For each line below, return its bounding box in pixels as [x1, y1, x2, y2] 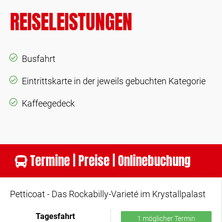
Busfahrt [22, 54, 55, 64]
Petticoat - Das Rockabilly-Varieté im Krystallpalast [10, 189, 206, 199]
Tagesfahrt [36, 212, 75, 221]
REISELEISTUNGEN [10, 7, 132, 37]
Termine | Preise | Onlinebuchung [27, 152, 191, 170]
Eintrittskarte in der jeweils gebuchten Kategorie [22, 76, 206, 86]
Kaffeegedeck [22, 98, 75, 109]
